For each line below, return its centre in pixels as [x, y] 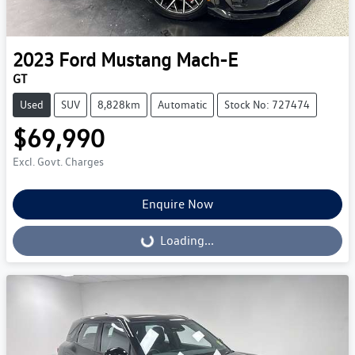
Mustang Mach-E [169, 59]
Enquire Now [177, 204]
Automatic [182, 104]
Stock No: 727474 [267, 104]
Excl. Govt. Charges [58, 161]
